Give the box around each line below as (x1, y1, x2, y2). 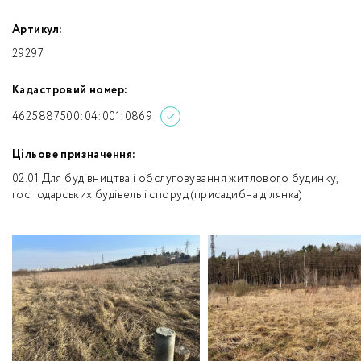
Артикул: (12, 22, 63, 38)
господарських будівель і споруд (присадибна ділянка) (12, 187, 302, 203)
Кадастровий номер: (12, 82, 128, 98)
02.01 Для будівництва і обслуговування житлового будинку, (12, 171, 338, 187)
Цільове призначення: (12, 147, 136, 163)
